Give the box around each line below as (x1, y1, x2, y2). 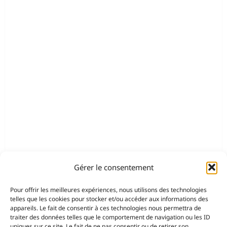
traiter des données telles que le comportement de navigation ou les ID (10, 213, 210, 221)
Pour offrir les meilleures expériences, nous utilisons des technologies (10, 185, 207, 194)
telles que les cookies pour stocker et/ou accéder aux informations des (10, 195, 208, 203)
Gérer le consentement (73, 162, 154, 172)
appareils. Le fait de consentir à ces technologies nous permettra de (10, 204, 201, 212)
